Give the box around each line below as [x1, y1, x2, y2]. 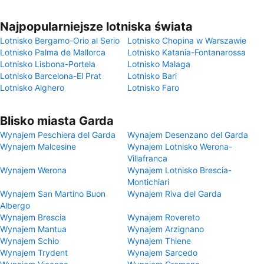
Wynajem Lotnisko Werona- [127, 141, 232, 151]
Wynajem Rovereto [127, 212, 200, 222]
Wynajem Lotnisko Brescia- [127, 165, 232, 175]
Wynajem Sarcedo [127, 247, 197, 258]
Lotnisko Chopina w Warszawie [127, 35, 246, 45]
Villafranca [127, 153, 167, 163]
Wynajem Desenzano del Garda [127, 130, 248, 140]
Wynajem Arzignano [127, 224, 204, 234]
